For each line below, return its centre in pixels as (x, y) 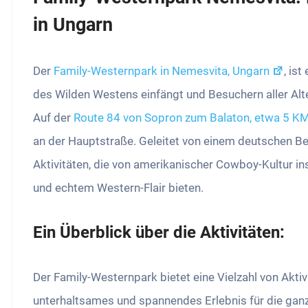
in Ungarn (73, 25)
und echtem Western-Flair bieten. (119, 188)
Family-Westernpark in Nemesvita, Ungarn (162, 71)
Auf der (54, 118)
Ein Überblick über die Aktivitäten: (159, 233)
